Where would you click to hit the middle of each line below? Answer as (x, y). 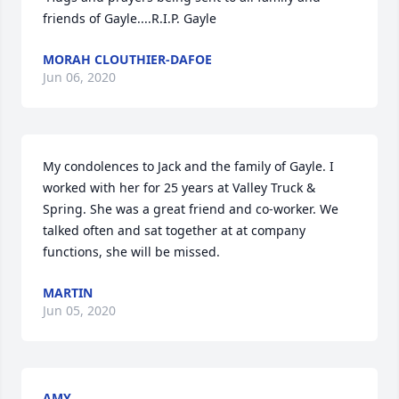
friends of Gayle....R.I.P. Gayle (130, 18)
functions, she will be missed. (131, 252)
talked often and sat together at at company (174, 230)
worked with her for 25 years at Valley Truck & (179, 187)
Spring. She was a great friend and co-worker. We (191, 209)
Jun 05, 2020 (79, 310)
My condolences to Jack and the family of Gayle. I (188, 166)
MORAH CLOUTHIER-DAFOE (127, 59)
